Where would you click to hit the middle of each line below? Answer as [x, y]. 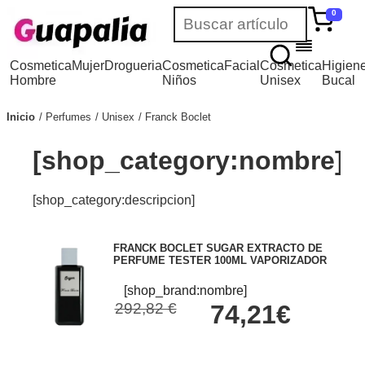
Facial [242, 66]
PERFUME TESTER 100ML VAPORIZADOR [220, 261]
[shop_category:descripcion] [113, 200]
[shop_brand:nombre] [186, 291]
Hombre [33, 80]
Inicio [21, 117]
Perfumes [68, 117]
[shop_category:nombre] [188, 160]
